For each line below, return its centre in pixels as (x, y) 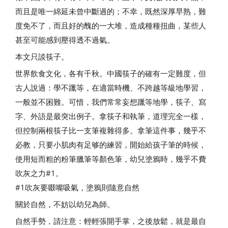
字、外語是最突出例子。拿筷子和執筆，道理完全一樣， (111, 116)
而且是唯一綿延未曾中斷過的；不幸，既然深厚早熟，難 (111, 11)
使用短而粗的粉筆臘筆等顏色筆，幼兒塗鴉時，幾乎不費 (111, 159)
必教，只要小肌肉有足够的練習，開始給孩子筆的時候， (111, 145)
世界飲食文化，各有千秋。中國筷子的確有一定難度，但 (111, 73)
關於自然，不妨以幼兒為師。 (65, 204)
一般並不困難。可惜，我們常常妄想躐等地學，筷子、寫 (111, 102)
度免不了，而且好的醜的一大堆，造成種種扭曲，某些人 (111, 25)
